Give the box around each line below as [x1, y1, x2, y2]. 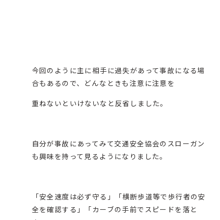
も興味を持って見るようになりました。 [31, 151, 167, 162]
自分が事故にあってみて [31, 138, 114, 149]
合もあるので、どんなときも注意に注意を [31, 78, 175, 88]
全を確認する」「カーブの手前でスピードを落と [31, 204, 198, 215]
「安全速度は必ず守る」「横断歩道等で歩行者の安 [31, 192, 206, 202]
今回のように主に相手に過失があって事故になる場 [31, 65, 205, 76]
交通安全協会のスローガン [114, 138, 205, 149]
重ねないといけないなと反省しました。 [31, 98, 168, 109]
